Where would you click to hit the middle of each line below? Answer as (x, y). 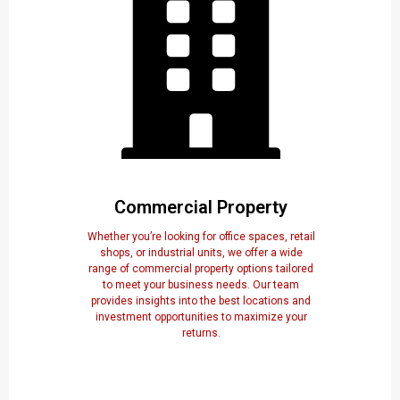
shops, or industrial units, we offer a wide (201, 253)
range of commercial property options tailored (201, 269)
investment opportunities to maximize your (201, 317)
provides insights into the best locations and (201, 301)
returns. (201, 333)
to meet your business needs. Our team (201, 285)
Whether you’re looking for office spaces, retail (201, 237)
